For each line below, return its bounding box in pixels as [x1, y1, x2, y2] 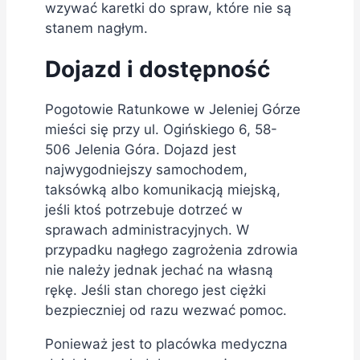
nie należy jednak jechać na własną [45, 262, 273, 278]
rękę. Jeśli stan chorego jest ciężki [45, 282, 266, 298]
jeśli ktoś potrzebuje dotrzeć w [45, 202, 243, 218]
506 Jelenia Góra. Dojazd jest [45, 141, 236, 157]
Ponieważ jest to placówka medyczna [45, 336, 288, 352]
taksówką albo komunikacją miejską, [45, 182, 280, 198]
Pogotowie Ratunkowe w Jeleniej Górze [45, 101, 301, 117]
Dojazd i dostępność [45, 55, 270, 83]
